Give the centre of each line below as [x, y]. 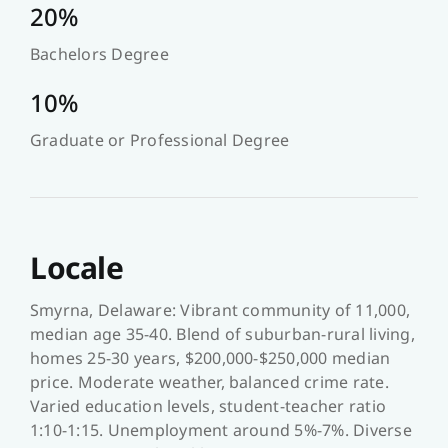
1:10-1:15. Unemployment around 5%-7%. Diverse [220, 430]
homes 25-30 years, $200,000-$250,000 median [210, 358]
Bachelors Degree [99, 54]
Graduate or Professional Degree [159, 140]
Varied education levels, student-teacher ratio [208, 406]
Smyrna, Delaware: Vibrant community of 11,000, [220, 310]
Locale [76, 268]
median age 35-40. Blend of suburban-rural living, [222, 334]
